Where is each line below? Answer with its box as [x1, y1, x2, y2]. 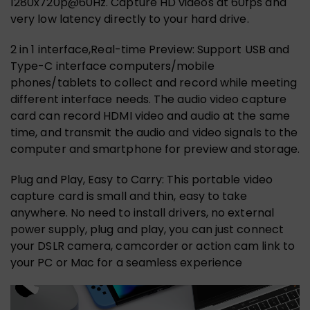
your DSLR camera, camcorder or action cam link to [10, 237, 295, 254]
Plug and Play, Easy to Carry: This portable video [10, 171, 273, 188]
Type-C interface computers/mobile [10, 57, 215, 74]
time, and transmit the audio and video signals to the [10, 124, 298, 140]
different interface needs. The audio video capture [10, 91, 286, 107]
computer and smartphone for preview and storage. [10, 140, 300, 157]
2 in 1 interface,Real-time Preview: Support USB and [10, 41, 290, 57]
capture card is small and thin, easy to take [10, 188, 248, 204]
